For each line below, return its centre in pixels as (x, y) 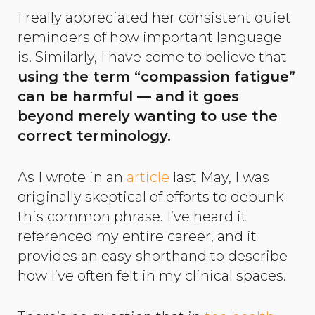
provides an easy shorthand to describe (153, 256)
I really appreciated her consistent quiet (154, 18)
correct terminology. (94, 136)
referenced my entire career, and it (137, 236)
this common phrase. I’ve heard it (132, 216)
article (148, 177)
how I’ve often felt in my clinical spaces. (152, 275)
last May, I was (219, 177)
